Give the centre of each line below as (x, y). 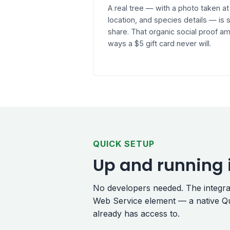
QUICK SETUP (124, 143)
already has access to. (136, 213)
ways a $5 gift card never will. (159, 43)
